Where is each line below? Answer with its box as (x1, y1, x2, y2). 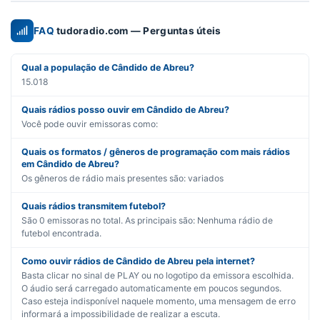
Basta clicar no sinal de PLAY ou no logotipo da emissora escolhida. (21, 269, 294, 281)
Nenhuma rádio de (197, 214, 273, 226)
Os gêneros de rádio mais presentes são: (21, 172, 188, 184)
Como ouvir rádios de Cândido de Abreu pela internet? (21, 255, 255, 266)
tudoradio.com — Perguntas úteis (54, 24, 221, 36)
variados (188, 172, 224, 184)
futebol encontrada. (21, 227, 101, 239)
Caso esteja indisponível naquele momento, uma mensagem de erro (21, 295, 296, 306)
